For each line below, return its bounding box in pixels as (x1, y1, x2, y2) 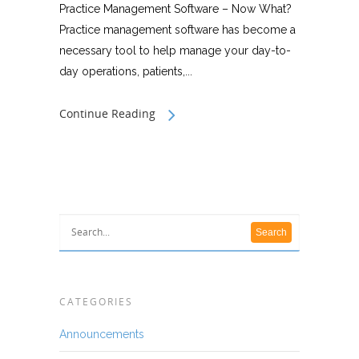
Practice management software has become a (59, 23, 296, 36)
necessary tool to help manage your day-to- (59, 44, 291, 57)
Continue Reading (59, 106, 155, 121)
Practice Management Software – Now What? (59, 2, 292, 15)
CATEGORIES (59, 295, 133, 309)
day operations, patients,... (59, 65, 192, 78)
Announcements (59, 328, 144, 341)
